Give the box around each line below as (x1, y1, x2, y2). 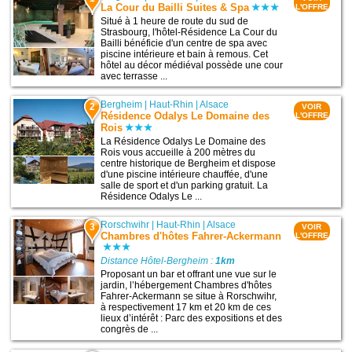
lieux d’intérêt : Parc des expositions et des (101, 313, 283, 324)
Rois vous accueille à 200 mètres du (101, 147, 256, 158)
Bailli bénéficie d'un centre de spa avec (101, 37, 268, 49)
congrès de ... (101, 324, 159, 335)
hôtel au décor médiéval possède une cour (101, 59, 284, 71)
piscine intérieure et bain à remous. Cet (101, 48, 269, 60)
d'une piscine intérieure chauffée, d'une (101, 169, 269, 180)
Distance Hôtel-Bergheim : (101, 255, 216, 267)
